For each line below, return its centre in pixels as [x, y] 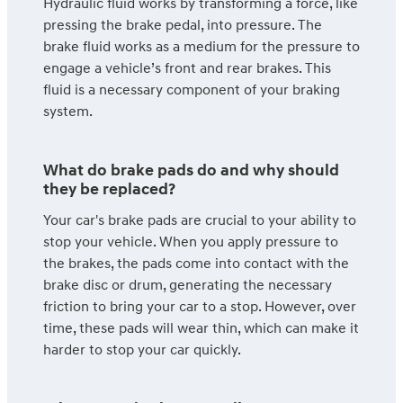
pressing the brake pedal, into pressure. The [183, 26]
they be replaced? [109, 190]
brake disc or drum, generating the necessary [188, 285]
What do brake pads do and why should [191, 171]
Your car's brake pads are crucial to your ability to [200, 220]
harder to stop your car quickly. [142, 349]
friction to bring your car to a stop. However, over [200, 306]
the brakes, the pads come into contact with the [196, 263]
